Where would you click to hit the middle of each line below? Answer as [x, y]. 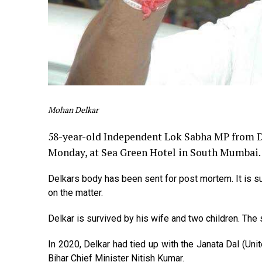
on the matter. [75, 192]
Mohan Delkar [73, 109]
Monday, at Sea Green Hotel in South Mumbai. [154, 152]
